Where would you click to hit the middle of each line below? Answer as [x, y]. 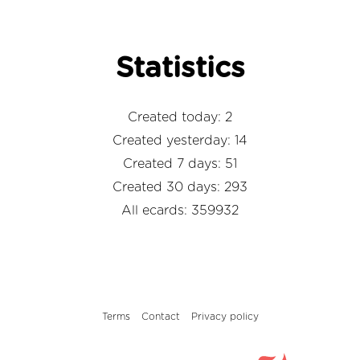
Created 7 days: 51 [180, 164]
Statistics [180, 68]
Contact [160, 316]
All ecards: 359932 [180, 210]
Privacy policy [225, 316]
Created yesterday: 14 [180, 140]
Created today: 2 [180, 117]
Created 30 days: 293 [180, 187]
